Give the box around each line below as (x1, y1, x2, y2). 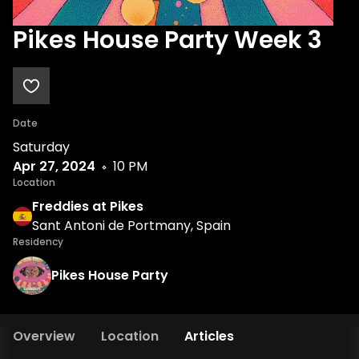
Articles (184, 327, 234, 345)
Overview (13, 327, 75, 345)
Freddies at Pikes (32, 197, 143, 216)
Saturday (13, 138, 70, 156)
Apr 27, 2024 (13, 157, 95, 175)
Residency (13, 235, 63, 248)
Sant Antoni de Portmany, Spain (32, 216, 231, 235)
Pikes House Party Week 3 (13, 23, 322, 57)
